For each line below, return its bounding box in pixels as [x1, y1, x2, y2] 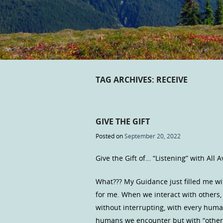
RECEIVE [156, 74, 188, 85]
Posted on [96, 132, 124, 140]
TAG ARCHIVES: [96, 74, 156, 85]
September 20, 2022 [124, 132, 181, 140]
